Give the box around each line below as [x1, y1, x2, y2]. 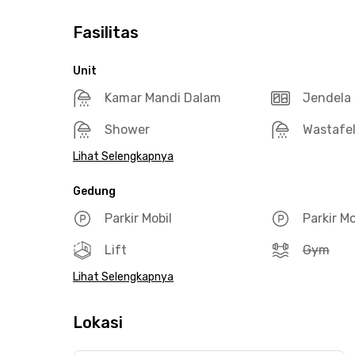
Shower [105, 122, 150, 137]
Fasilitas [73, 23, 139, 42]
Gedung [73, 185, 116, 198]
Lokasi [73, 313, 123, 332]
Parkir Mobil [105, 211, 172, 226]
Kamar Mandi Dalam [105, 90, 221, 105]
